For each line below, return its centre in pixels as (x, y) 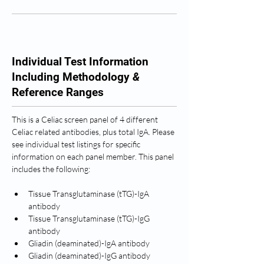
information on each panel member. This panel (94, 156)
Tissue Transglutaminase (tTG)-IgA (90, 194)
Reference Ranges (58, 92)
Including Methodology (72, 77)
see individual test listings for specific (77, 144)
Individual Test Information (80, 62)
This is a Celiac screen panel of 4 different (86, 119)
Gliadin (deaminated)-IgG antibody (89, 255)
